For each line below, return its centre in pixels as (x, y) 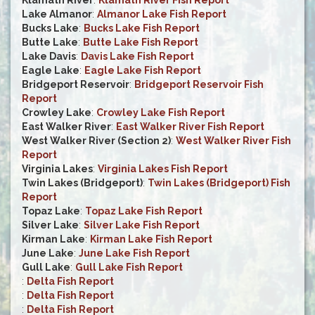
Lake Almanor (57, 14)
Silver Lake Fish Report (142, 225)
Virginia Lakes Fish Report (163, 169)
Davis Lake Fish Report (137, 57)
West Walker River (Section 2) (96, 141)
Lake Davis (49, 57)
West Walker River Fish (233, 141)
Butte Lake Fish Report (141, 43)
